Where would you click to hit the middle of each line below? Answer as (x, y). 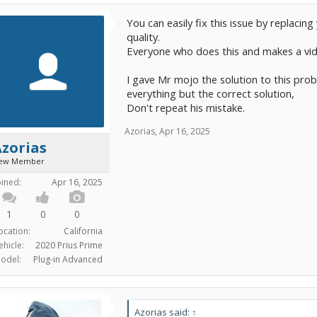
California (83, 231)
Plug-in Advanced (68, 260)
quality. (143, 37)
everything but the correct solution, (211, 94)
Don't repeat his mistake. (186, 108)
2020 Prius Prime (69, 246)
